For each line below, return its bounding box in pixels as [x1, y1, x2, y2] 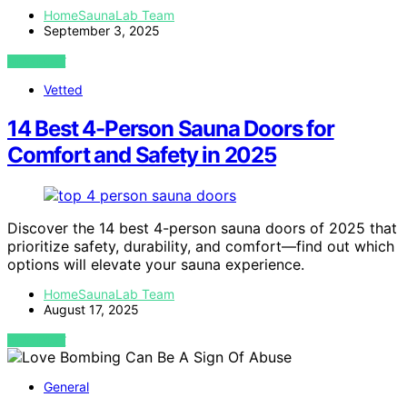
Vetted [44, 81, 83, 97]
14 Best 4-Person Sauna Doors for [7, 114, 334, 142]
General [44, 378, 89, 394]
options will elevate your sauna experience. [7, 254, 304, 273]
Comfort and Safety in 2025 [7, 141, 276, 168]
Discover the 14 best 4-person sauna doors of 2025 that [7, 218, 397, 237]
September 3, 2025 [44, 22, 160, 38]
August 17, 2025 [44, 301, 139, 317]
